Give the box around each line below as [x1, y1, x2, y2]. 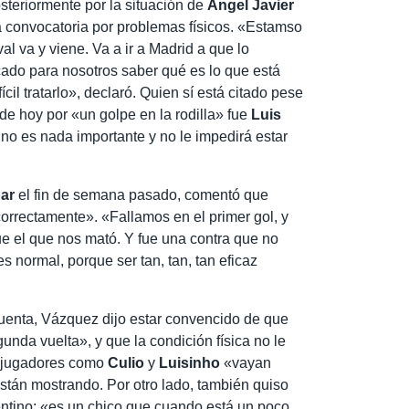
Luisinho [159, 354, 221, 371]
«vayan [220, 354, 272, 371]
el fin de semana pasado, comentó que [15, 186, 269, 203]
